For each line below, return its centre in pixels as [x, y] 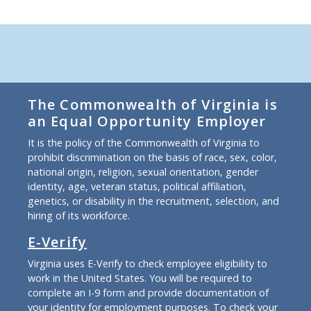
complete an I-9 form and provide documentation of [148, 292]
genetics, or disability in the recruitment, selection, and [153, 201]
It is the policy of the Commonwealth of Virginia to [144, 142]
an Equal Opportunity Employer [147, 121]
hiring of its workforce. [79, 215]
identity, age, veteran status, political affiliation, [137, 186]
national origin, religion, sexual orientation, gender [143, 171]
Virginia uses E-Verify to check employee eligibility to [148, 263]
